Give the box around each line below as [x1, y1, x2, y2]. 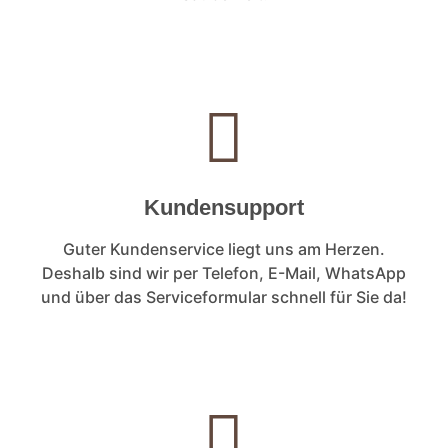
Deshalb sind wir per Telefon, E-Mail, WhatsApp [42, 263, 406, 284]
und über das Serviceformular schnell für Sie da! [41, 287, 407, 308]
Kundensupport [144, 195, 304, 221]
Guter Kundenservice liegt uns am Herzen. [63, 239, 385, 260]
